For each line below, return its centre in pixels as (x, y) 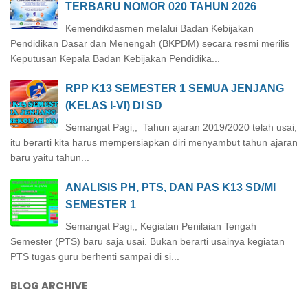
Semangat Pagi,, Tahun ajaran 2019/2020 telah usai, (181, 128)
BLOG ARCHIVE (49, 286)
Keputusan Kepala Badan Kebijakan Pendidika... (115, 59)
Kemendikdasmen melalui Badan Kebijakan (159, 29)
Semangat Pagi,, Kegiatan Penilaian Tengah (161, 227)
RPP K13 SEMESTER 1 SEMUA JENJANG (175, 89)
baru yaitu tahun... (50, 158)
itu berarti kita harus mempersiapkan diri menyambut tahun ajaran (154, 143)
